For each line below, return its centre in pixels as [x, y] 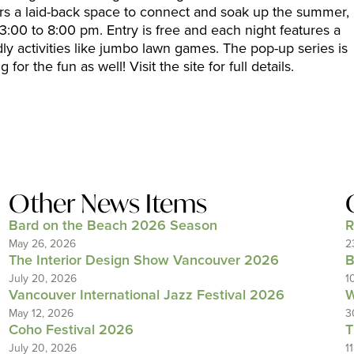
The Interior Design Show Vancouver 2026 [143, 261]
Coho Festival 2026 [71, 330]
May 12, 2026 [41, 313]
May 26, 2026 [42, 244]
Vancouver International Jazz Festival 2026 [146, 296]
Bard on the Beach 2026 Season [113, 226]
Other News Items [107, 203]
